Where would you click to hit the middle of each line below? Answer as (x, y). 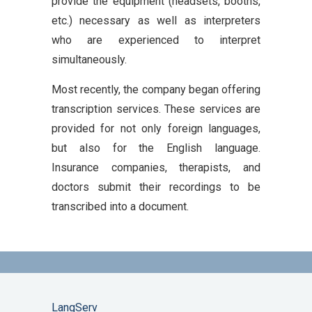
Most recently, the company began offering (156, 89)
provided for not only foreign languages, (156, 128)
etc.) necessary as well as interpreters (156, 21)
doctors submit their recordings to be (156, 187)
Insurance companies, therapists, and (156, 167)
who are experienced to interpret (156, 40)
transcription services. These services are (156, 109)
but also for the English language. (156, 148)
